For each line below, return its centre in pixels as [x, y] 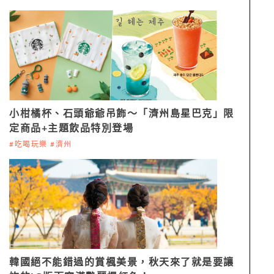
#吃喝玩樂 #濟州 [41, 144]
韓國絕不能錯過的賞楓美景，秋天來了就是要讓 [122, 262]
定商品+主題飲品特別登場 [71, 128]
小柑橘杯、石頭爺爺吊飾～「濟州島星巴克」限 [122, 113]
